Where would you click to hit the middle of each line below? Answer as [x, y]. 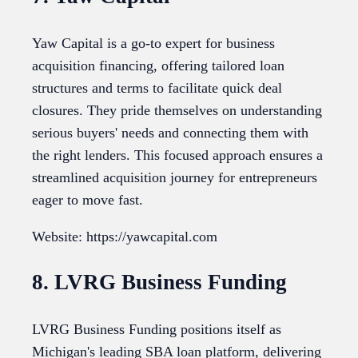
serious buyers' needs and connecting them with [170, 132]
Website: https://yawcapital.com [125, 236]
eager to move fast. [88, 199]
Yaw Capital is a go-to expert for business [153, 43]
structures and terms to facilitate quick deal [157, 88]
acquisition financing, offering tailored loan [158, 65]
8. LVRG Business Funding [159, 282]
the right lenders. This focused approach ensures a [177, 155]
